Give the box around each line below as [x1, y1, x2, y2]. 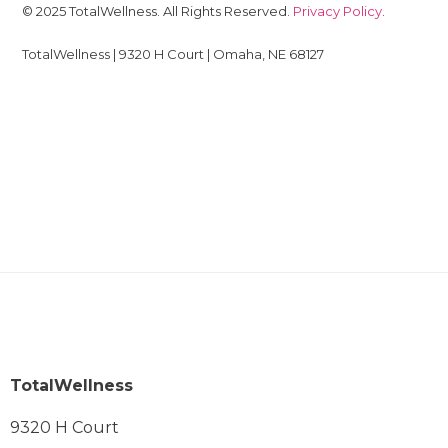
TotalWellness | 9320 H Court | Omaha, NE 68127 [22, 46, 325, 62]
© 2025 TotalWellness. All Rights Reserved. [22, 3, 294, 19]
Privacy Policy [293, 3, 383, 19]
